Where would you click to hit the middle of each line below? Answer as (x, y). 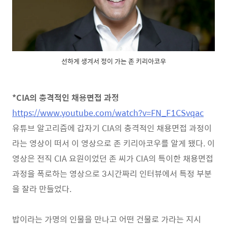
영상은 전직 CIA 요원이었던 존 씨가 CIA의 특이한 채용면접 (113, 158)
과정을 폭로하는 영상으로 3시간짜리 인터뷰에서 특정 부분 (112, 174)
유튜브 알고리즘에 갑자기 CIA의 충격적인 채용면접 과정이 (112, 128)
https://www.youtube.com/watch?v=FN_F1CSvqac (108, 113)
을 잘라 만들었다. (43, 189)
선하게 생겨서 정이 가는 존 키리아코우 (113, 61)
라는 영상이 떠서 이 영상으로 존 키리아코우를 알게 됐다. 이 (113, 143)
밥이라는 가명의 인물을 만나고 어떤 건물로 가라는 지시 (107, 219)
